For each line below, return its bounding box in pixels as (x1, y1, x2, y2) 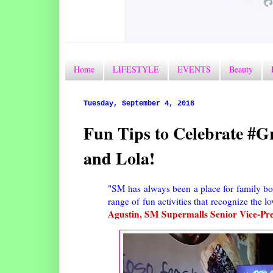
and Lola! (83, 145, 155, 171)
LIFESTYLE (113, 63, 159, 76)
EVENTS (177, 63, 211, 76)
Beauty (229, 63, 253, 76)
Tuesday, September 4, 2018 (83, 99, 194, 108)
